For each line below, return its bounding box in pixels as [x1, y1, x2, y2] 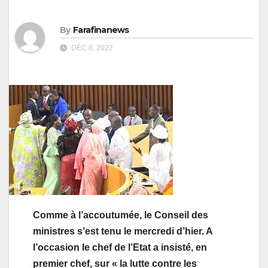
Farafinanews [73, 25, 129, 36]
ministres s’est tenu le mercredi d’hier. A [33, 226, 212, 237]
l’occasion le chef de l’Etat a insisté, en [33, 242, 207, 253]
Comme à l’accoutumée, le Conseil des [33, 210, 208, 221]
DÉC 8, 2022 [69, 44, 113, 53]
